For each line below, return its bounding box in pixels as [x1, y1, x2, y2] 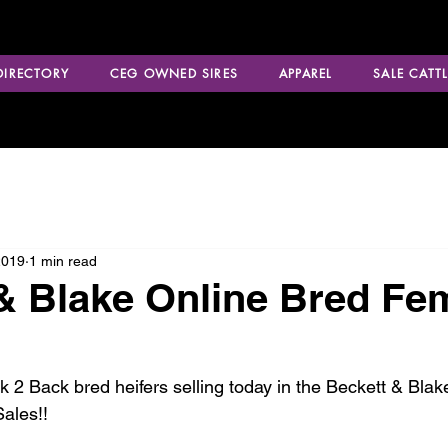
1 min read [29, 252, 97, 269]
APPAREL [278, 65, 333, 82]
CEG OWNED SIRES [109, 65, 238, 82]
